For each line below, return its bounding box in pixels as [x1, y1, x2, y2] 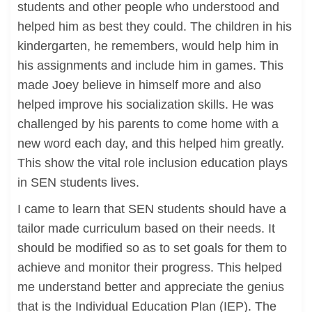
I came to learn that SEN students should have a [17, 202, 286, 216]
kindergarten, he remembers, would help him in [17, 39, 279, 53]
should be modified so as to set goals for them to [17, 241, 287, 255]
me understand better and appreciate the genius [17, 280, 284, 294]
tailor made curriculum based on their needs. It [17, 221, 275, 235]
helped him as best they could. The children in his [17, 19, 292, 33]
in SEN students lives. [17, 175, 139, 189]
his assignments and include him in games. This [17, 58, 283, 72]
